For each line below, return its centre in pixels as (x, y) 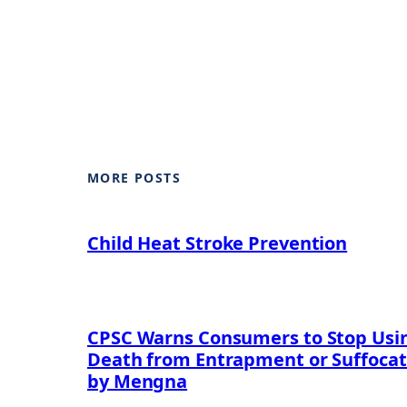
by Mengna (138, 381)
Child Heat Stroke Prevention (218, 243)
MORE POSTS (134, 178)
